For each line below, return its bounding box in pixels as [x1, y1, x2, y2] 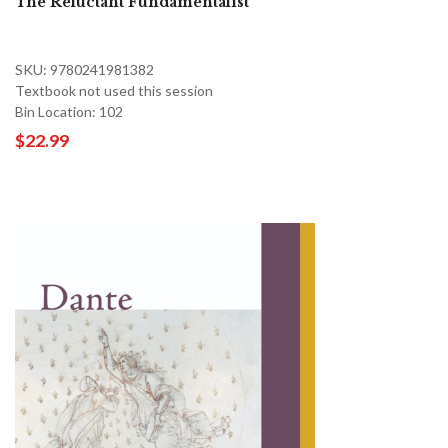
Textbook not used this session [15, 81, 213, 99]
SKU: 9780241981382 [15, 60, 154, 78]
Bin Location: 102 [15, 102, 123, 120]
